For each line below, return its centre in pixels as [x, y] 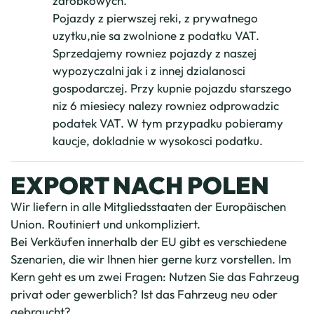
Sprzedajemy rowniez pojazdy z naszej [155, 53]
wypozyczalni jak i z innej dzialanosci [149, 70]
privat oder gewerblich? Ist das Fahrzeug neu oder [144, 294]
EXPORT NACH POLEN [140, 185]
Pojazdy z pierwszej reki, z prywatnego [155, 18]
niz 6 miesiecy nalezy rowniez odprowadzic [166, 105]
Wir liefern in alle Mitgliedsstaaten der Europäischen [148, 206]
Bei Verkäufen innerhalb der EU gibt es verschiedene [149, 241]
